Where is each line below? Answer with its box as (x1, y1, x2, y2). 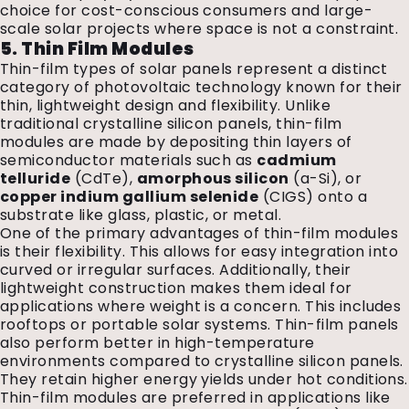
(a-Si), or (288, 168, 362, 189)
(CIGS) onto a (258, 186, 368, 207)
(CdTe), (70, 168, 137, 189)
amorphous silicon (136, 168, 289, 189)
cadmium (257, 150, 337, 171)
